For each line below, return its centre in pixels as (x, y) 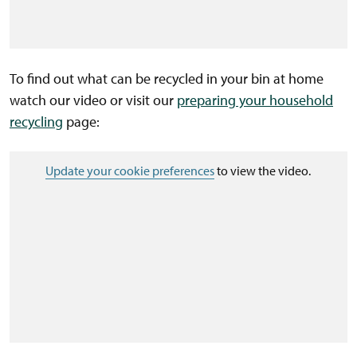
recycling (36, 122)
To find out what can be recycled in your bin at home (167, 79)
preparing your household (255, 100)
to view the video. (263, 171)
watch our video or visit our (93, 100)
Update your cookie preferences (130, 171)
